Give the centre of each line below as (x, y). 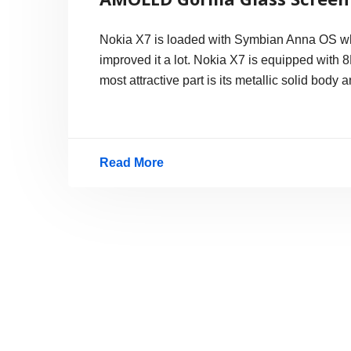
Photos (120, 274)
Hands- (120, 224)
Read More (132, 162)
